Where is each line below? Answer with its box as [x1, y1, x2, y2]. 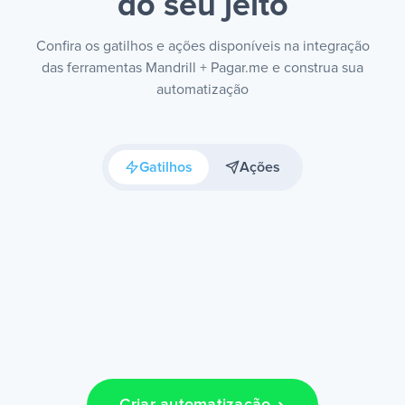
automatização [156, 82, 249, 97]
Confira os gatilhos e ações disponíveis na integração [35, 39, 370, 53]
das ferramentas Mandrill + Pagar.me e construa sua [42, 61, 363, 75]
